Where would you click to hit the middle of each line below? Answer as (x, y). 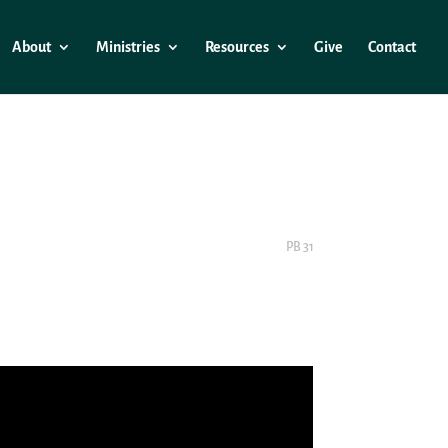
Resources (237, 47)
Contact (392, 47)
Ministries (128, 47)
